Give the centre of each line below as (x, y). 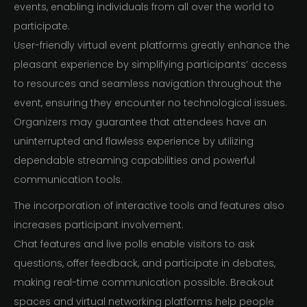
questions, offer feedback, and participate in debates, (145, 263)
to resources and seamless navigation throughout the (148, 84)
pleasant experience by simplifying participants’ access (150, 65)
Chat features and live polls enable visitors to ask (134, 244)
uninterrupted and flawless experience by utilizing (134, 142)
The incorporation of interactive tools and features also (149, 206)
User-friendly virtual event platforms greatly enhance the (152, 46)
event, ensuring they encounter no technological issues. (150, 103)
